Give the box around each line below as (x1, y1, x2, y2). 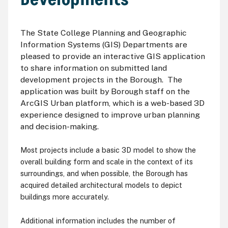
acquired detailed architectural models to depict (20, 181, 182, 190)
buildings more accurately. (20, 192, 111, 202)
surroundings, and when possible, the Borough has (20, 169, 188, 178)
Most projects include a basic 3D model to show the (20, 146, 196, 155)
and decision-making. (20, 121, 101, 131)
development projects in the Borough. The (20, 74, 182, 84)
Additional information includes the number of (20, 216, 176, 225)
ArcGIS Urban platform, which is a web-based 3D (20, 98, 205, 108)
